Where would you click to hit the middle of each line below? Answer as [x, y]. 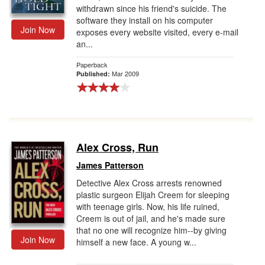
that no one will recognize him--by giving [151, 230]
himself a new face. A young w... [136, 242]
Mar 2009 [125, 73]
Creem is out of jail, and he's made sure [151, 218]
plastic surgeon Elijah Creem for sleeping [153, 195]
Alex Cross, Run [117, 147]
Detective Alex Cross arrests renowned [149, 183]
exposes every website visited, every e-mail [157, 32]
